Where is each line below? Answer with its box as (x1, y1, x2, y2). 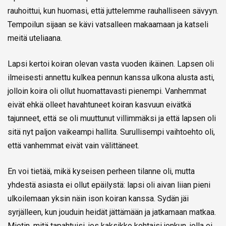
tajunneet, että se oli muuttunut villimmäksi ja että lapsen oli (8, 113, 216, 123)
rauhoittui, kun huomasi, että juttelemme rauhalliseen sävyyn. (8, 6, 218, 16)
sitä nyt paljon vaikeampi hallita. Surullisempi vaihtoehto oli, (8, 127, 215, 137)
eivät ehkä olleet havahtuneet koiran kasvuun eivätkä (8, 99, 191, 109)
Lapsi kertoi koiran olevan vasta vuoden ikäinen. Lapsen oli (8, 59, 214, 69)
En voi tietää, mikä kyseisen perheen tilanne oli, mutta (8, 166, 195, 176)
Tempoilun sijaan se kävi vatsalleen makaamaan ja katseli (8, 19, 208, 29)
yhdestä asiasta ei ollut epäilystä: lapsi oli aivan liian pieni (8, 180, 210, 190)
